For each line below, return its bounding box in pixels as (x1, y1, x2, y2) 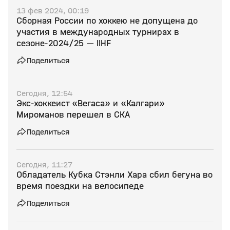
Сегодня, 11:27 (16, 160, 72, 169)
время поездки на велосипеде (16, 181, 144, 191)
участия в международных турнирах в (16, 27, 179, 37)
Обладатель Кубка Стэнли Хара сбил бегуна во (16, 169, 213, 180)
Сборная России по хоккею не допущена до (16, 15, 198, 26)
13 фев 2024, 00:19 (16, 6, 89, 15)
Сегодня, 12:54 (16, 88, 72, 98)
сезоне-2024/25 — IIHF (16, 38, 111, 49)
